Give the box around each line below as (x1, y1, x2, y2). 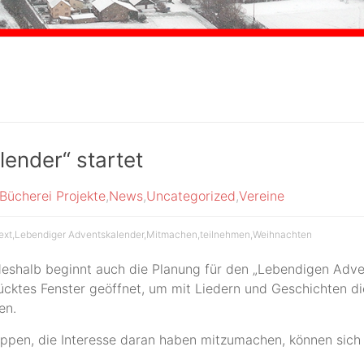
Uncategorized (146, 187, 236, 204)
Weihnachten (253, 227, 312, 240)
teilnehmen (200, 227, 250, 240)
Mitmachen (146, 227, 197, 240)
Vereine (239, 187, 284, 204)
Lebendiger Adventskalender (15, 227, 144, 240)
